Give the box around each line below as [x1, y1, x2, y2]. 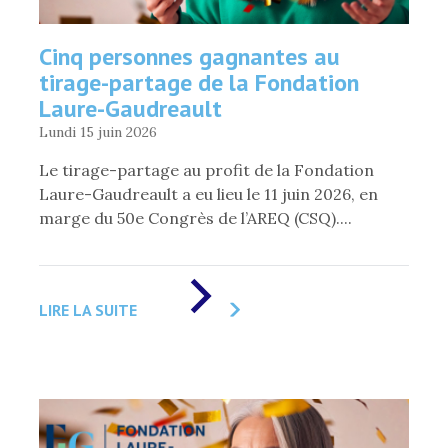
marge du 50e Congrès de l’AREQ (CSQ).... [39, 207, 352, 228]
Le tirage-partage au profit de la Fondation [39, 159, 374, 180]
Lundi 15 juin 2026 [39, 122, 157, 141]
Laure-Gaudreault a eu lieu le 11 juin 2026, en [39, 183, 378, 204]
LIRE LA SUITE [39, 299, 137, 320]
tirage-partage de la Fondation [39, 66, 359, 98]
